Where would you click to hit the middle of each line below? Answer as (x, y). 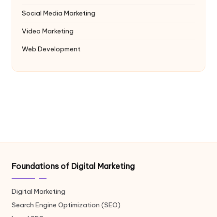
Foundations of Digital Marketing (73, 166)
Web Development (51, 49)
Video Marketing (48, 31)
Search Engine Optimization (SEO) (66, 205)
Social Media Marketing (59, 13)
